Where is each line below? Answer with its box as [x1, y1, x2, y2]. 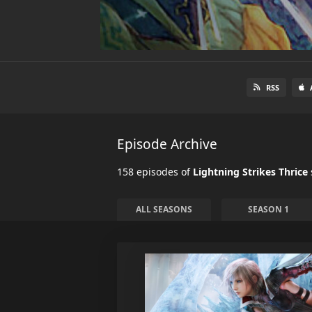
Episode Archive [117, 135, 217, 153]
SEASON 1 [248, 203, 289, 215]
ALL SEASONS [136, 203, 192, 215]
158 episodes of [117, 165, 193, 178]
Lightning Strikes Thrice [193, 165, 308, 178]
